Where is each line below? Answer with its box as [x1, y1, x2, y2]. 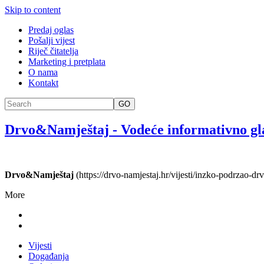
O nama [28, 67, 58, 77]
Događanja [28, 250, 69, 261]
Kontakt [28, 78, 58, 88]
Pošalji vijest [28, 35, 75, 45]
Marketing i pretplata [28, 57, 105, 67]
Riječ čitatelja [28, 46, 78, 56]
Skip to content [5, 5, 61, 15]
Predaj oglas [28, 25, 74, 35]
